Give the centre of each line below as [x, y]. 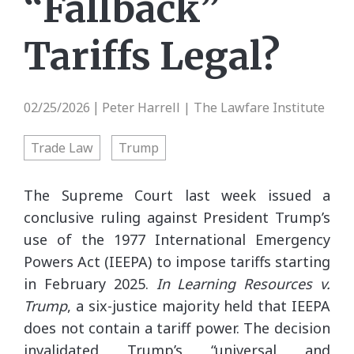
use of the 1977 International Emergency [177, 239]
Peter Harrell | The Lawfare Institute [213, 107]
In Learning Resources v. [243, 283]
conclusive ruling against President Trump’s [177, 217]
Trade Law [62, 147]
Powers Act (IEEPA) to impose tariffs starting [177, 261]
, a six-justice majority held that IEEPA [199, 305]
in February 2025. [90, 283]
